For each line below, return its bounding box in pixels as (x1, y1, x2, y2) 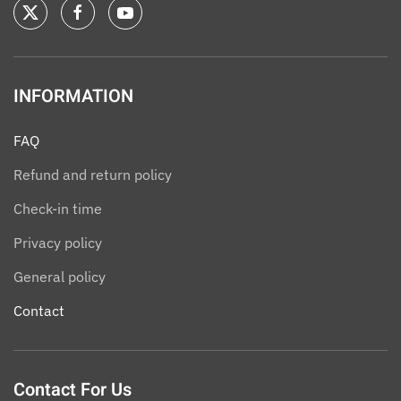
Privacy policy (13, 233, 102, 252)
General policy (13, 267, 106, 286)
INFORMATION (13, 82, 133, 109)
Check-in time (13, 199, 102, 218)
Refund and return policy (13, 165, 172, 183)
